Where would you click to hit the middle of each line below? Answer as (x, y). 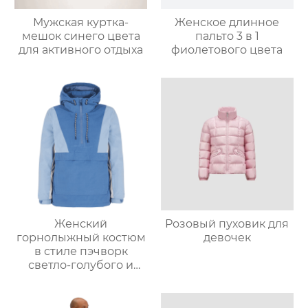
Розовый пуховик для (227, 224)
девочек (227, 238)
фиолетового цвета (227, 50)
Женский (81, 224)
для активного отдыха (81, 50)
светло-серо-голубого (81, 279)
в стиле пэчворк (81, 252)
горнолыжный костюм (81, 238)
